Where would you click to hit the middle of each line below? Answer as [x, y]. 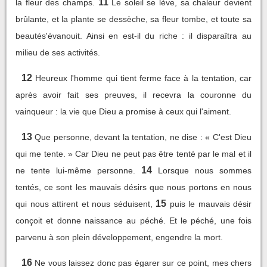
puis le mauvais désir [210, 204]
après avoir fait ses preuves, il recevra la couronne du [133, 94]
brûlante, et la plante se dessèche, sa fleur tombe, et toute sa [133, 19]
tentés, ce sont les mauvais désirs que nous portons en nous [133, 187]
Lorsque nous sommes [205, 170]
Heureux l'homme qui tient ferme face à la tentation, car [144, 78]
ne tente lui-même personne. [75, 170]
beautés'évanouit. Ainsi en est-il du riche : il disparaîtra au [133, 35]
